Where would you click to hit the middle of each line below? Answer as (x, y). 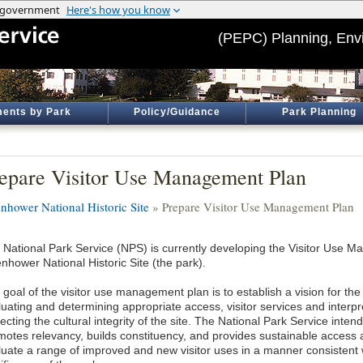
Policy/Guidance (177, 112)
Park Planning (319, 112)
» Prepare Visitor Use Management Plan (252, 207)
